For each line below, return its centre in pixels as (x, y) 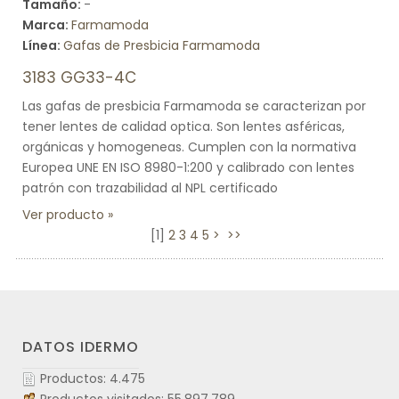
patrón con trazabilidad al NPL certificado (150, 188)
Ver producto (63, 215)
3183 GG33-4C (79, 77)
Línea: (43, 45)
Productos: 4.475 (93, 379)
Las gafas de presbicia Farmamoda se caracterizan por (194, 106)
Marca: (47, 25)
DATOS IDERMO (81, 347)
